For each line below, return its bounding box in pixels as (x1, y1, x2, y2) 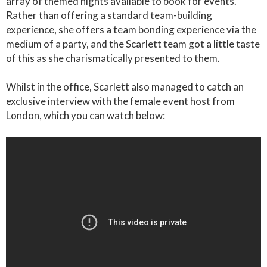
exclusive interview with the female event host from (6, 95, 235, 107)
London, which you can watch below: (6, 109, 165, 122)
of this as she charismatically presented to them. (6, 52, 222, 64)
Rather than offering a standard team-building (6, 9, 212, 21)
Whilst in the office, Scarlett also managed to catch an (6, 80, 244, 93)
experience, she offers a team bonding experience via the (6, 23, 256, 36)
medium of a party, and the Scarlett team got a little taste (6, 38, 260, 50)
